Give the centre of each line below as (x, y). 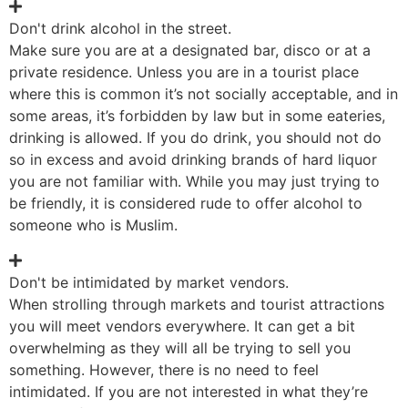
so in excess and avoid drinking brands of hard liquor (193, 160)
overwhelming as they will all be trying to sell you (180, 347)
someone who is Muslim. (96, 225)
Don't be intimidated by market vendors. (149, 282)
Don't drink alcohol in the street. (120, 29)
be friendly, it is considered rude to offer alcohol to (186, 204)
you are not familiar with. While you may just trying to (194, 182)
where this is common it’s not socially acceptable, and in (204, 94)
